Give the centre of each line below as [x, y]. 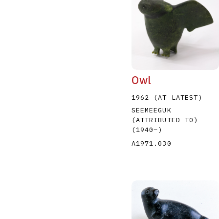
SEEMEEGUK [151, 110]
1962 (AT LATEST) [167, 98]
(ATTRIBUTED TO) [165, 120]
